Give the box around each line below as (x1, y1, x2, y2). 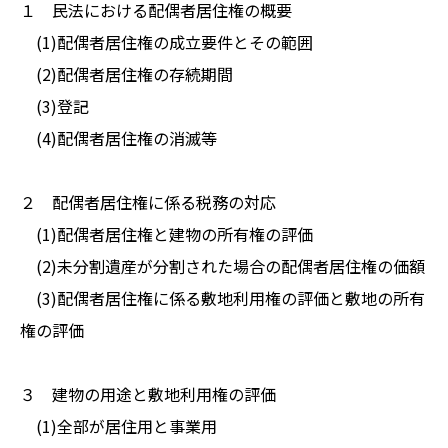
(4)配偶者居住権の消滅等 (20, 125, 217, 150)
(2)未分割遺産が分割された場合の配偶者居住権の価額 (20, 253, 425, 278)
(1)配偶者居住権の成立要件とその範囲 (20, 29, 313, 54)
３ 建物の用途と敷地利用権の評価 (20, 381, 276, 406)
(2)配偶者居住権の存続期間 (20, 61, 233, 86)
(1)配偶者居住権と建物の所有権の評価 (20, 221, 313, 246)
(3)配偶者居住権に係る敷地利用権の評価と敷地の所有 (20, 285, 425, 310)
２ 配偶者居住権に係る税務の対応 (20, 189, 276, 214)
